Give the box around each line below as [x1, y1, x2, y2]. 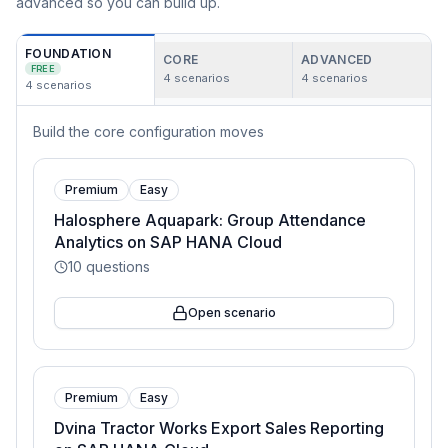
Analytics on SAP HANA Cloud [54, 232, 282, 252]
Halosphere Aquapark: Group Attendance [54, 210, 366, 230]
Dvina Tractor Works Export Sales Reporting [54, 418, 384, 438]
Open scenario [188, 305, 276, 320]
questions [82, 258, 150, 275]
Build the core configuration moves [33, 123, 264, 140]
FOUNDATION [25, 46, 111, 61]
